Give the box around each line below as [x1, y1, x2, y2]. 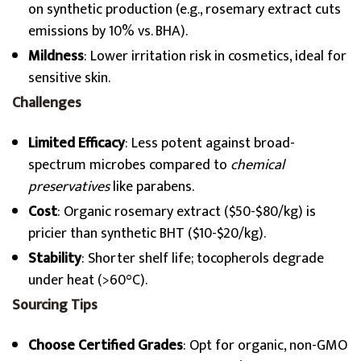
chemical [230, 153, 284, 177]
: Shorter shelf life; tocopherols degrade [81, 247, 324, 271]
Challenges [12, 91, 81, 115]
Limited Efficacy [28, 131, 125, 156]
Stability [28, 247, 81, 271]
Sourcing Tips [12, 293, 98, 317]
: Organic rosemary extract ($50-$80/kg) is [57, 200, 316, 224]
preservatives [28, 175, 110, 199]
